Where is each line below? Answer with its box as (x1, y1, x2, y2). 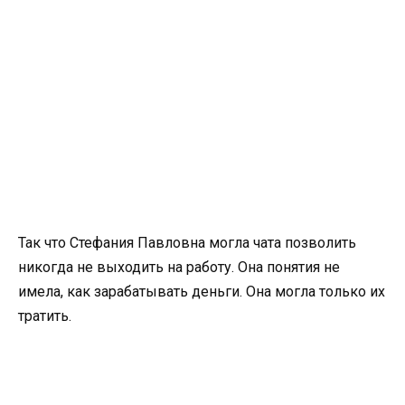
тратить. (18, 307, 71, 325)
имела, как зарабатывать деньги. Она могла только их (18, 283, 385, 301)
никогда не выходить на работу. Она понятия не (18, 259, 340, 277)
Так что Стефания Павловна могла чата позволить (18, 234, 356, 252)
